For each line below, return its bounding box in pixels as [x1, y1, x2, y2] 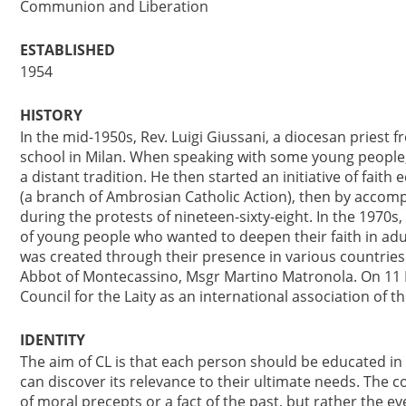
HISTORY [20, 105, 82, 125]
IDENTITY [20, 330, 85, 350]
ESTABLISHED [20, 40, 115, 60]
